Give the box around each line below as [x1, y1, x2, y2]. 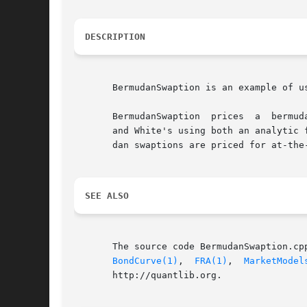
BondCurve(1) [112, 256, 178, 267]
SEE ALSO [85, 191, 129, 201]
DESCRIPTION [85, 32, 145, 42]
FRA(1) [195, 256, 228, 267]
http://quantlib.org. [74, 270, 222, 281]
